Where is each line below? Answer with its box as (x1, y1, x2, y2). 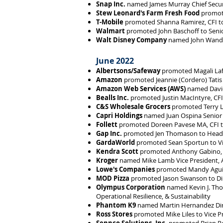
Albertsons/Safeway (96, 66, 160, 75)
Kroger (96, 156, 118, 165)
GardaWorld (96, 138, 135, 147)
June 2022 (96, 55, 134, 66)
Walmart (96, 26, 125, 35)
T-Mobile (96, 17, 123, 26)
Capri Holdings (96, 111, 142, 120)
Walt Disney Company (96, 35, 167, 44)
